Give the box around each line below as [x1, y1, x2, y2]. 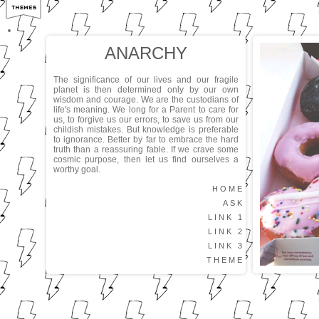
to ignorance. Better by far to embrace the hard [53, 135, 239, 145]
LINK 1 [208, 213, 244, 221]
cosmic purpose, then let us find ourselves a [53, 155, 239, 164]
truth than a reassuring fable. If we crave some [53, 145, 239, 155]
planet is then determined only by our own [53, 85, 239, 95]
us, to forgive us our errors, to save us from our [53, 115, 239, 125]
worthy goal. [53, 164, 100, 174]
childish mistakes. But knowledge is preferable [53, 125, 239, 135]
